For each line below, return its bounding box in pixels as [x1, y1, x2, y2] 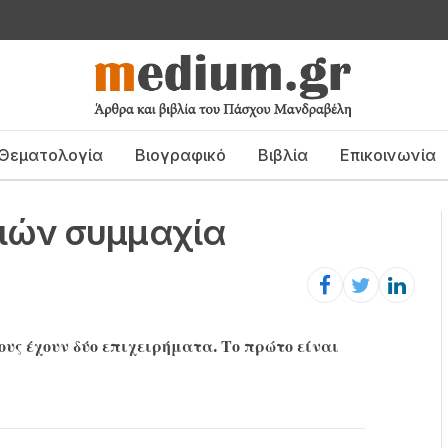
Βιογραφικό [134, 144, 226, 165]
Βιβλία [257, 144, 308, 165]
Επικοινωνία [339, 144, 436, 165]
